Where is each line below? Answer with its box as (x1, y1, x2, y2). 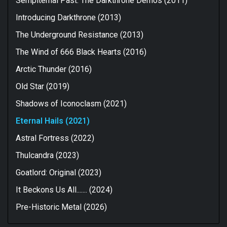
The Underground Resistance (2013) (16, 29, 143, 40)
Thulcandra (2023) (16, 150, 79, 160)
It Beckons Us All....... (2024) (16, 184, 112, 195)
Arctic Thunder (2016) (16, 64, 92, 74)
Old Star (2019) (16, 81, 69, 91)
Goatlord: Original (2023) (16, 167, 101, 177)
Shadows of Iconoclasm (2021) (16, 98, 127, 108)
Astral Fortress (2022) (16, 133, 94, 143)
